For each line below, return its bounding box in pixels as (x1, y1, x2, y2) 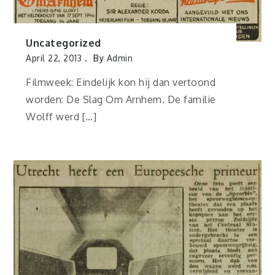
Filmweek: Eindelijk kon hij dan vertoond (26, 76, 216, 89)
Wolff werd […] (26, 110, 97, 123)
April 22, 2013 (26, 53, 82, 64)
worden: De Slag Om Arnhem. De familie (26, 93, 216, 106)
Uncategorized (26, 37, 101, 50)
